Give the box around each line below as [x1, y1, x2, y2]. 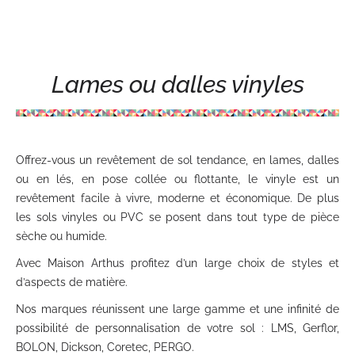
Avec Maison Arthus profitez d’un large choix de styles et [16, 257, 339, 269]
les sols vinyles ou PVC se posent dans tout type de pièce [16, 211, 339, 223]
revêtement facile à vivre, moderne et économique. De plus [16, 192, 339, 204]
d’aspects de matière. [16, 276, 128, 288]
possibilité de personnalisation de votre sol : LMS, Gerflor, [16, 322, 339, 334]
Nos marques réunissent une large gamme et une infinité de [16, 303, 339, 315]
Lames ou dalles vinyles [51, 71, 304, 98]
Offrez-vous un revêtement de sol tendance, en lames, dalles [16, 154, 339, 166]
